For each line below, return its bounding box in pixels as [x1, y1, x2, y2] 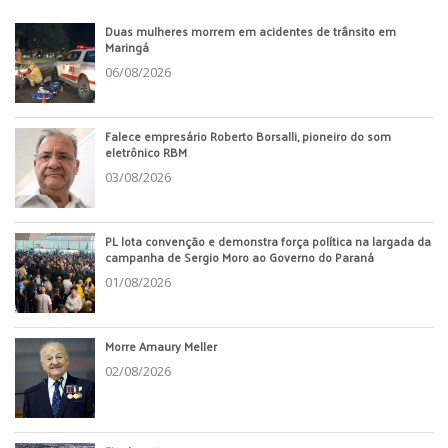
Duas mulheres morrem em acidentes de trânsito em [105, 20, 396, 42]
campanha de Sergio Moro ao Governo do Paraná [105, 246, 374, 268]
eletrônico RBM [105, 141, 187, 163]
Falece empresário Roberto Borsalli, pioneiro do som [105, 125, 391, 147]
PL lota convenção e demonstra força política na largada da [105, 230, 431, 252]
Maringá [105, 36, 149, 58]
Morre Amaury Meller [105, 335, 217, 357]
